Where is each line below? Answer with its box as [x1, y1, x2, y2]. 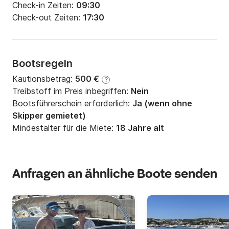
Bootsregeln [12, 57, 73, 70]
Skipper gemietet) [12, 110, 86, 121]
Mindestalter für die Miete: [12, 123, 116, 133]
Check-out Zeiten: [12, 12, 83, 23]
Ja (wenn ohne [132, 98, 192, 109]
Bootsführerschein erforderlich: [12, 98, 132, 109]
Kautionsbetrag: [12, 74, 75, 84]
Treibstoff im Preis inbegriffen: [12, 86, 131, 97]
